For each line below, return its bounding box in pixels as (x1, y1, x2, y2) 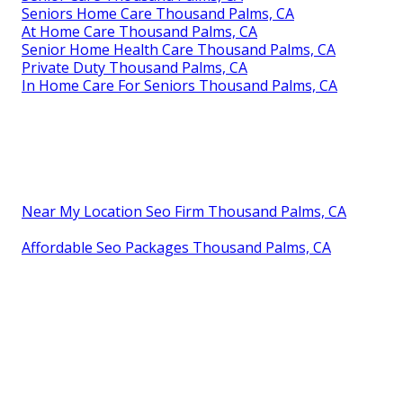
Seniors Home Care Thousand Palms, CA (22, 4, 294, 24)
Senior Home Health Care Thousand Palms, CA (22, 40, 336, 60)
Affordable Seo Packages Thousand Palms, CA (22, 237, 331, 258)
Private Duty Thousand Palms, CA (22, 58, 247, 78)
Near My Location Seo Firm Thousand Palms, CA (22, 201, 346, 222)
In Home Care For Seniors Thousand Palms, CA (22, 76, 337, 96)
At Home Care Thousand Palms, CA (22, 22, 257, 42)
